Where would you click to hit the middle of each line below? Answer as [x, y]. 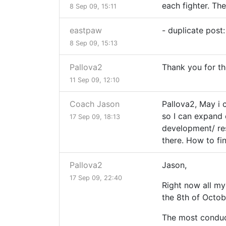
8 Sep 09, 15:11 [93, 7]
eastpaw [86, 31]
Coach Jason [95, 104]
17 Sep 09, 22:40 [96, 178]
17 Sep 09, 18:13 [95, 117]
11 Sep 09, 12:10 [95, 80]
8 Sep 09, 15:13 [94, 43]
